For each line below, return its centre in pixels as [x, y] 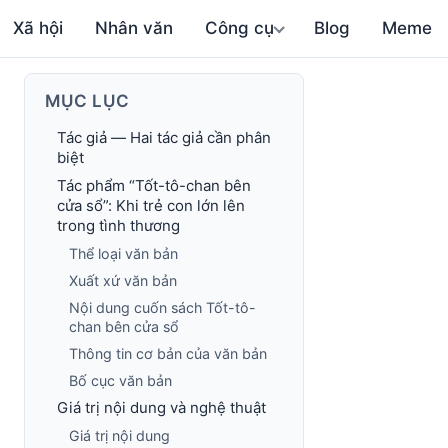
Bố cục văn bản [120, 380]
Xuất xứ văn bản [123, 280]
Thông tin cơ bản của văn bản [168, 353]
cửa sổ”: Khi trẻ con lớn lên [151, 205]
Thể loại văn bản [123, 253]
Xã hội [38, 28]
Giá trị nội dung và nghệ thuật [161, 407]
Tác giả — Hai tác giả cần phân [164, 137]
